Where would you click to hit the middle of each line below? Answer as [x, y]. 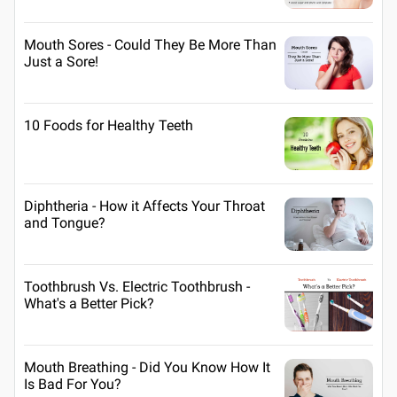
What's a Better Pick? [89, 303]
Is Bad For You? [73, 384]
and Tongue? [65, 222]
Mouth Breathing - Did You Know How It [147, 367]
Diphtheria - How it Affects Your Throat [144, 206]
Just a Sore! [61, 61]
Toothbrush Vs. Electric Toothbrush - [137, 286]
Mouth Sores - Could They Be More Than [150, 44]
